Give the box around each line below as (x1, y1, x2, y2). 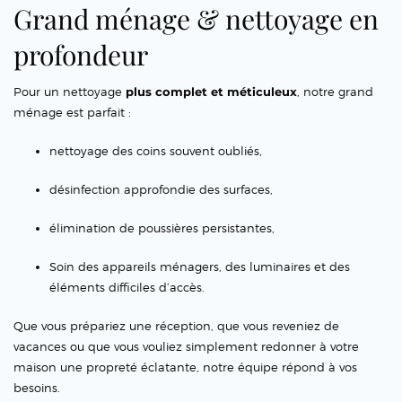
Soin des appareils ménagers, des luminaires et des (49, 259, 350, 275)
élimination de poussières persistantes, (49, 221, 275, 236)
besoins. (13, 380, 60, 396)
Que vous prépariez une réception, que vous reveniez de (13, 319, 339, 334)
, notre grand (297, 84, 373, 100)
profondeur (13, 37, 148, 74)
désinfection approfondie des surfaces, (49, 182, 273, 197)
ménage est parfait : (13, 105, 131, 120)
